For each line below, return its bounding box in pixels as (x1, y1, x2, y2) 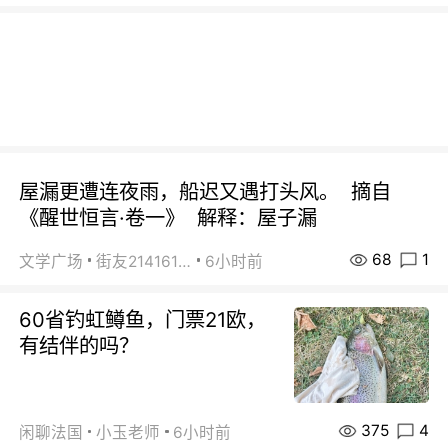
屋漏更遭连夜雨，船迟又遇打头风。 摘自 (19, 179, 392, 205)
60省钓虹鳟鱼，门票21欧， (19, 306, 267, 332)
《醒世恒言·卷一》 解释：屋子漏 (19, 205, 318, 231)
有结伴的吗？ (19, 332, 140, 358)
